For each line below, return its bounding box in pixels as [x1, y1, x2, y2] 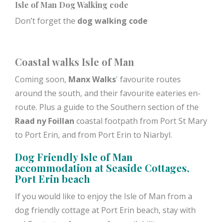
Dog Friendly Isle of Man [15, 150, 133, 164]
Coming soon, [15, 73, 68, 85]
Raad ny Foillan [15, 115, 74, 126]
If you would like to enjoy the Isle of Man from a [15, 190, 192, 202]
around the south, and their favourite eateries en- [15, 87, 201, 99]
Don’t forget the [15, 15, 77, 26]
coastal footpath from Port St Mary [74, 115, 207, 126]
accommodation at [15, 161, 106, 174]
